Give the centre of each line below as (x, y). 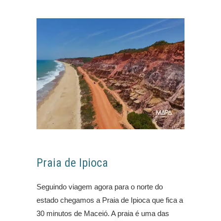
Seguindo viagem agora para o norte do (100, 186)
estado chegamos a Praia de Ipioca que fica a (110, 200)
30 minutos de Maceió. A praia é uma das (103, 213)
